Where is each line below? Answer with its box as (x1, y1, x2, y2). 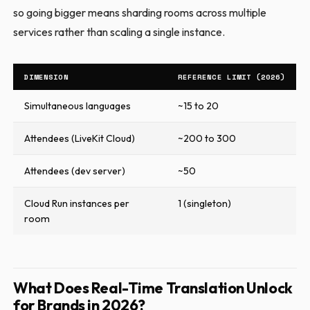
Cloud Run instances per (24, 197, 130, 210)
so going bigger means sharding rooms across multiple (13, 5, 267, 19)
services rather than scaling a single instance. (13, 24, 226, 39)
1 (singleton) (178, 197, 232, 210)
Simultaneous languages (24, 99, 131, 112)
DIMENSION (24, 71, 69, 82)
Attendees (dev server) (24, 164, 126, 177)
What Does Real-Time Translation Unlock (13, 277, 293, 298)
